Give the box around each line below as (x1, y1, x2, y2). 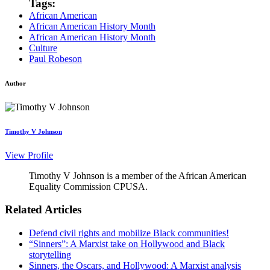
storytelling (29, 250, 71, 260)
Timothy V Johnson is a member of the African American (29, 170, 246, 181)
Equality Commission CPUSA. (29, 181, 148, 192)
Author (5, 79, 26, 87)
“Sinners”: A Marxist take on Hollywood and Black (29, 239, 225, 250)
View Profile (5, 149, 53, 160)
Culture (29, 42, 57, 53)
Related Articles (5, 203, 81, 216)
